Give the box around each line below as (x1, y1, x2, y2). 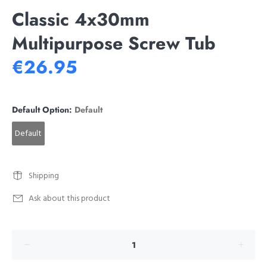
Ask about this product (29, 192, 110, 206)
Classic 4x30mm (12, 7, 150, 32)
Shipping (29, 169, 59, 183)
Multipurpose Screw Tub (12, 30, 216, 56)
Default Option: (12, 104, 74, 116)
